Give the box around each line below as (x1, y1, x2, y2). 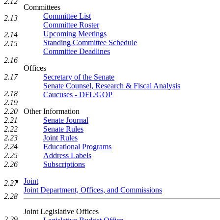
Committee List (43, 12, 91, 20)
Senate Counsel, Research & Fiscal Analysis (43, 82, 180, 90)
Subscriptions (43, 160, 85, 168)
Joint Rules (43, 134, 78, 142)
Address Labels (43, 151, 91, 160)
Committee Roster (43, 21, 99, 29)
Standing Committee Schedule (43, 38, 137, 47)
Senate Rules (43, 125, 83, 133)
